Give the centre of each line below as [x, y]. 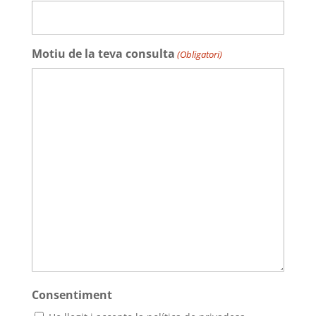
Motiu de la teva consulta [103, 53]
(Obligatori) [200, 54]
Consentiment [72, 294]
